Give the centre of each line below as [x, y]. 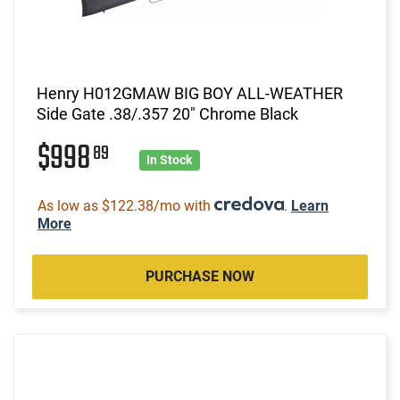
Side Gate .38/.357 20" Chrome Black [167, 113]
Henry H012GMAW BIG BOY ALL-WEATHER [190, 93]
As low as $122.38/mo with [126, 205]
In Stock [170, 159]
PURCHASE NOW [200, 276]
